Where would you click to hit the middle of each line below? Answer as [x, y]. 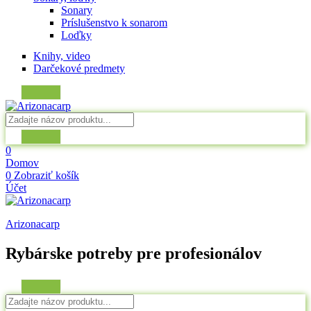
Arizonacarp [33, 224]
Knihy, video [62, 56]
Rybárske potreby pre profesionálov [134, 253]
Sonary [77, 10]
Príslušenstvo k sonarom [114, 23]
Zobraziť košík [45, 175]
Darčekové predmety [79, 68]
